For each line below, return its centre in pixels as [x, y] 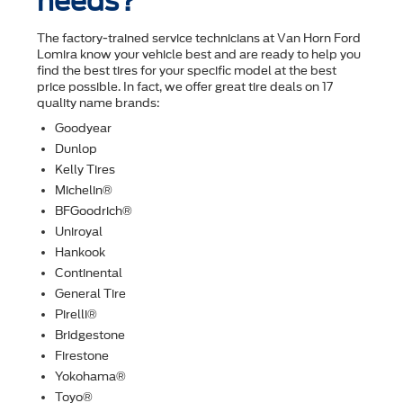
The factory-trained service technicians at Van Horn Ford [199, 39]
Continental [89, 273]
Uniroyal [79, 232]
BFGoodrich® [94, 211]
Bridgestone [90, 336]
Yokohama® [90, 377]
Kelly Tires [85, 170]
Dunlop [76, 149]
